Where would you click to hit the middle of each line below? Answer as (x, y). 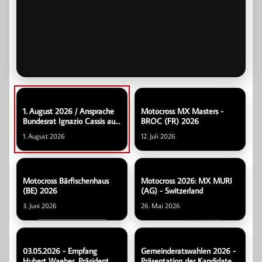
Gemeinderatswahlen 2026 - (188, 251)
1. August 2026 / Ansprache (68, 111)
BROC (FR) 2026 (170, 121)
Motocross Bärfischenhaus (66, 181)
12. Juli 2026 (158, 136)
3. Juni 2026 (40, 206)
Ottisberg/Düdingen (56, 131)
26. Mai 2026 (161, 206)
